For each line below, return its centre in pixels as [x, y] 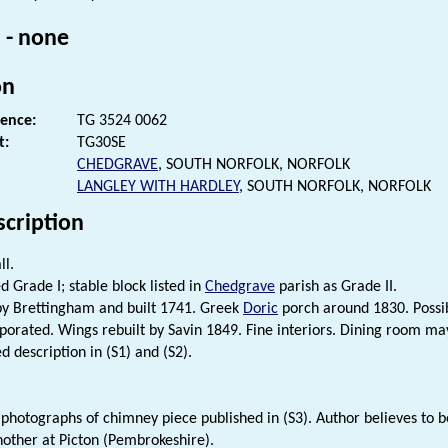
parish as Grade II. [336, 286]
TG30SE [101, 142]
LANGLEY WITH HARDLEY [158, 186]
